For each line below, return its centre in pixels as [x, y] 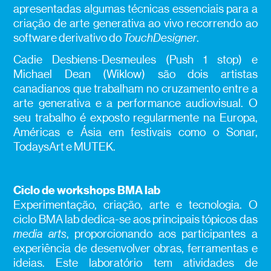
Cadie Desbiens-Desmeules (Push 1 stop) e [135, 60]
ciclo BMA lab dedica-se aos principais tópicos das [135, 220]
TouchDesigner [160, 38]
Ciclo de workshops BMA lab [87, 191]
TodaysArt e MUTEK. [65, 147]
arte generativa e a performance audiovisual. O [135, 103]
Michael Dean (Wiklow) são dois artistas [135, 74]
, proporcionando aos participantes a [162, 234]
